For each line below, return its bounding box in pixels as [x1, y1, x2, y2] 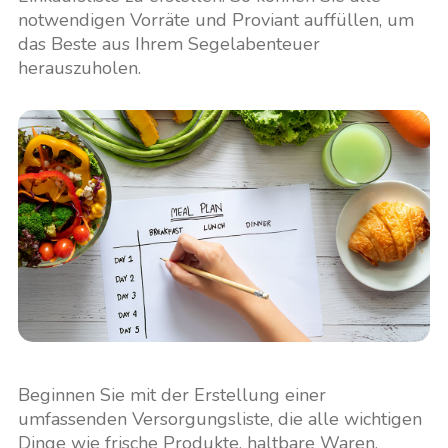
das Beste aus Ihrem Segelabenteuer [17, 32, 320, 57]
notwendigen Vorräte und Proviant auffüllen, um [17, 8, 414, 33]
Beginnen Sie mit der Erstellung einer [17, 382, 326, 407]
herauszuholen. [17, 56, 141, 81]
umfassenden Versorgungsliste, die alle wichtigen [17, 406, 422, 431]
